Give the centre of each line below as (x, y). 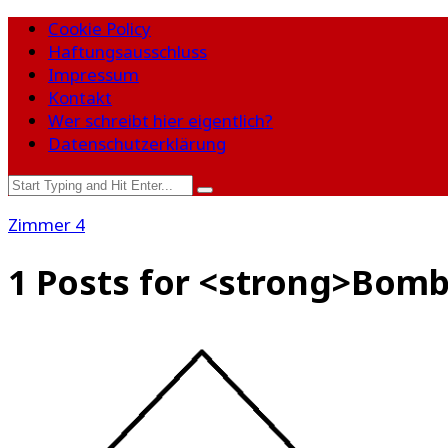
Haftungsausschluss (127, 51)
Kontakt (80, 97)
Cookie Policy (99, 28)
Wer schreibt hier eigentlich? (160, 120)
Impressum (93, 74)
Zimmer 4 (46, 224)
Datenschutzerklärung (137, 143)
